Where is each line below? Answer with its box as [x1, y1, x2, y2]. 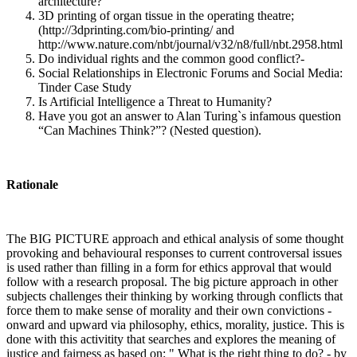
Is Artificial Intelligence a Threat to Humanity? [38, 94, 272, 108]
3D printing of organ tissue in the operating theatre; [38, 8, 294, 22]
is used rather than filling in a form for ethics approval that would [6, 260, 331, 274]
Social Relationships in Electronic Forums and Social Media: [38, 65, 343, 80]
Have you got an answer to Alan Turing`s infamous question [38, 108, 341, 123]
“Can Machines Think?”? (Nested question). [38, 123, 261, 137]
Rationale [6, 177, 58, 191]
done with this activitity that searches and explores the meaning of [6, 331, 335, 346]
